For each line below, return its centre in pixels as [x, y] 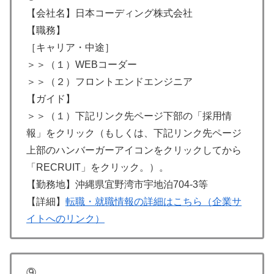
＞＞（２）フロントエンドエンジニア [109, 81]
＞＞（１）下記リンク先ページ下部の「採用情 [129, 116]
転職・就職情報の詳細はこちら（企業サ [154, 201]
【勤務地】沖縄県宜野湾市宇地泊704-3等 [117, 184]
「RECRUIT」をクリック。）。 [98, 167]
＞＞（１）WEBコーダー [82, 64]
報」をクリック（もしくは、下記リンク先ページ [134, 133]
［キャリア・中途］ [70, 47]
